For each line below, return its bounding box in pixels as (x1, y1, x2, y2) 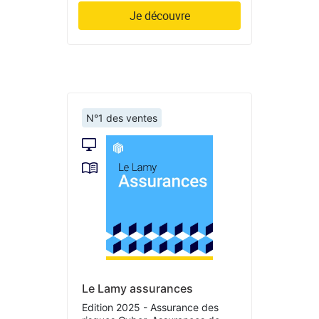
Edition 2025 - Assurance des (82, 301, 219, 314)
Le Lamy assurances (82, 281, 193, 296)
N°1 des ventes (86, 111, 157, 124)
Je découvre (129, 7, 190, 23)
